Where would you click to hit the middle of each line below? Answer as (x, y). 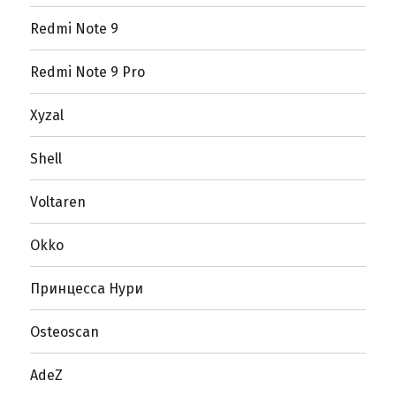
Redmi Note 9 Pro (88, 72)
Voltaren (58, 202)
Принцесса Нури (87, 288)
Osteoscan (65, 331)
